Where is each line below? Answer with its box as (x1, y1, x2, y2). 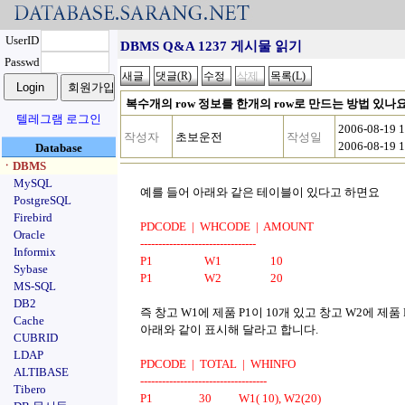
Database (35, 141, 82, 155)
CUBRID (14, 331, 58, 344)
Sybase (14, 262, 48, 276)
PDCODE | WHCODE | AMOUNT (140, 220, 314, 233)
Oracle (14, 228, 45, 241)
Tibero (14, 382, 46, 396)
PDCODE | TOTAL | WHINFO (140, 357, 296, 371)
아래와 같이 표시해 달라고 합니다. (140, 323, 318, 336)
